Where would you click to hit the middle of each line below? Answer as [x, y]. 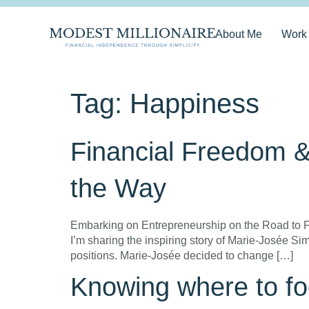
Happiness [195, 103]
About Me [239, 34]
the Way [118, 188]
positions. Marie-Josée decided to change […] [182, 256]
